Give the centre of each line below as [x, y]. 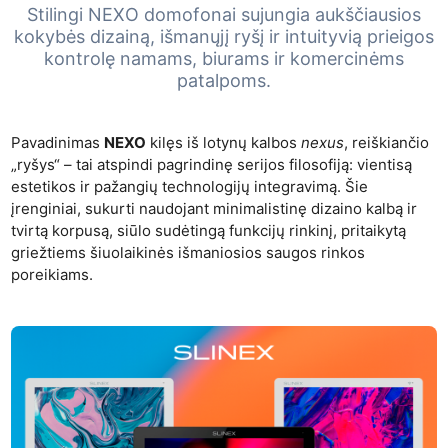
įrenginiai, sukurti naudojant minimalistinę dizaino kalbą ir [214, 208]
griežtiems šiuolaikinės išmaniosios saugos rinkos [188, 252]
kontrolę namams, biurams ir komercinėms [224, 58]
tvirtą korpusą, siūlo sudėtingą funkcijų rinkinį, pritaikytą [209, 230]
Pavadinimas [58, 142]
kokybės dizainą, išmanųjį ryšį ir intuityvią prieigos [224, 36]
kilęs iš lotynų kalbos [224, 142]
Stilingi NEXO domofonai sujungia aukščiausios [224, 14]
